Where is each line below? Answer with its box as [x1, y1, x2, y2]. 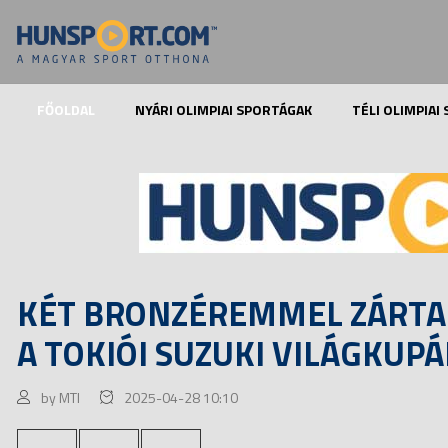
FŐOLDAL [37, 98, 95, 120]
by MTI [41, 386, 80, 408]
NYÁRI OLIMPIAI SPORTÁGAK [135, 98, 312, 120]
